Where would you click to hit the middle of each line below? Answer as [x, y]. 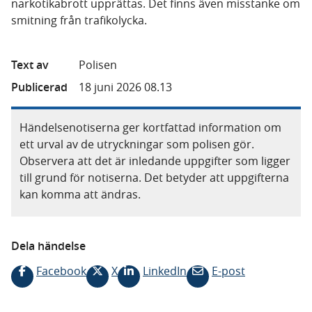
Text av [30, 65]
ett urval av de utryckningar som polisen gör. [137, 144]
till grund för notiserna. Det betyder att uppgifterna [154, 178]
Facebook [61, 271]
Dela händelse [48, 246]
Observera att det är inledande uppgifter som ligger [155, 161]
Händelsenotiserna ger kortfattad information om [150, 127]
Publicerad [39, 87]
